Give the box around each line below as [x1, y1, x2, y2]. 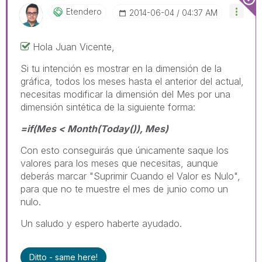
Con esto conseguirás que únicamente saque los [20, 144, 229, 157]
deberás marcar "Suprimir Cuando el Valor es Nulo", [20, 170, 240, 182]
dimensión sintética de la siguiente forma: [20, 101, 195, 113]
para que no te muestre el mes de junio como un [20, 183, 228, 195]
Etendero [66, 6, 102, 17]
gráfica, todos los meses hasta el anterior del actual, [20, 75, 244, 88]
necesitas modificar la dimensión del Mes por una [20, 88, 230, 101]
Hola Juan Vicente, [33, 41, 115, 53]
